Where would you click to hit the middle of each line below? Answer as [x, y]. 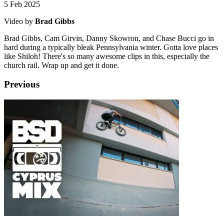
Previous [22, 84]
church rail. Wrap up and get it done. [61, 65]
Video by [19, 21]
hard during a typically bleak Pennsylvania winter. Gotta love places [111, 47]
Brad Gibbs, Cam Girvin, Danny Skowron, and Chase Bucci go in [109, 38]
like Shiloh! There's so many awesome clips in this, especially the [107, 56]
